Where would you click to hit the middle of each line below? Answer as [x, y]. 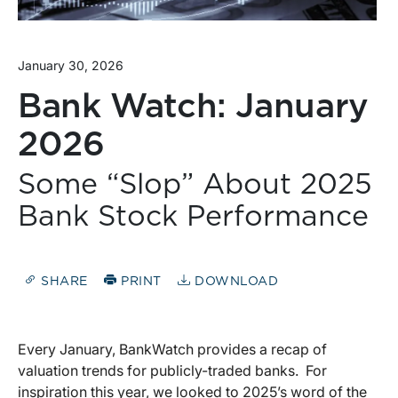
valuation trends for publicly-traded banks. [158, 370]
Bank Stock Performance [193, 217]
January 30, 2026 [71, 66]
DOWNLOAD [235, 281]
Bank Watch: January [193, 108]
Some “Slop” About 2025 [195, 185]
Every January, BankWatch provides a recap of [172, 349]
